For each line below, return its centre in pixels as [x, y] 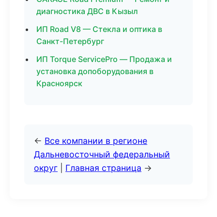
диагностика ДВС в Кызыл [87, 11]
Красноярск [59, 83]
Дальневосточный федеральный [102, 154]
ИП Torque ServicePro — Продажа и [104, 59]
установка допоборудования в [95, 71]
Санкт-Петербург [70, 41]
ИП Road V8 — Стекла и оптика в [99, 29]
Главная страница [103, 168]
